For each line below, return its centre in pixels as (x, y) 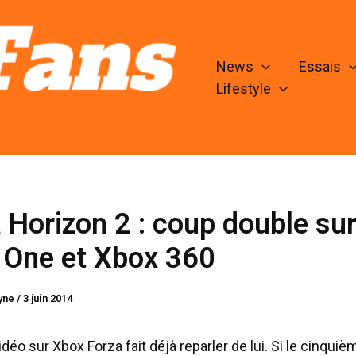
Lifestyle (244, 89)
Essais (319, 67)
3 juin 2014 (48, 299)
